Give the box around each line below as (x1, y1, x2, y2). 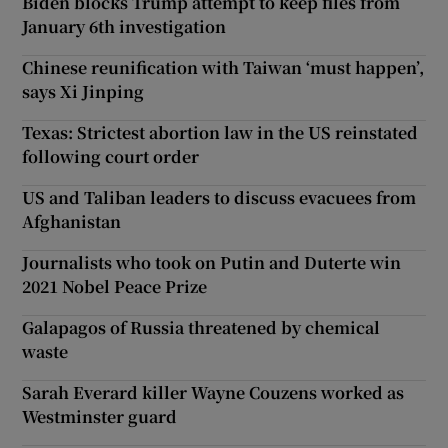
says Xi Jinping (22, 79, 145, 103)
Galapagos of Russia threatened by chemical (22, 315, 381, 339)
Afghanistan (22, 209, 122, 233)
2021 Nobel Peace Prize (22, 274, 208, 298)
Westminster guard (22, 404, 178, 428)
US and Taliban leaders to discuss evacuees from (22, 185, 417, 209)
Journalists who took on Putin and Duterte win (22, 250, 402, 274)
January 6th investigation (22, 14, 227, 38)
